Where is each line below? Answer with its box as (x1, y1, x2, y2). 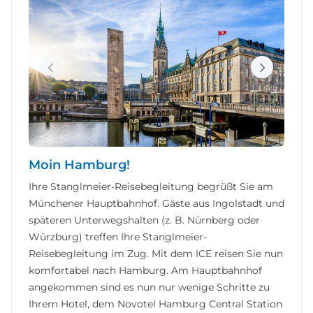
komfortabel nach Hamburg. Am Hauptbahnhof (29, 264, 262, 277)
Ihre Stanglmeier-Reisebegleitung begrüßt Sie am (29, 180, 273, 194)
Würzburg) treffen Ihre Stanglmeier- (29, 231, 207, 244)
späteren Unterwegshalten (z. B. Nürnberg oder (29, 214, 260, 227)
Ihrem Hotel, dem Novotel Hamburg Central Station (29, 298, 282, 311)
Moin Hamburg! (29, 157, 130, 173)
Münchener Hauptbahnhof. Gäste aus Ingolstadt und (29, 197, 284, 210)
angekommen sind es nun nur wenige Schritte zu (29, 281, 270, 294)
